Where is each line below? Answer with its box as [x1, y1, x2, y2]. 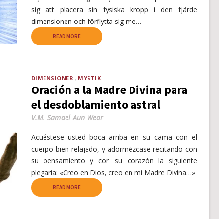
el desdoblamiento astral [31, 96, 160, 112]
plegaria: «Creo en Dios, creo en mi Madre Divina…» [31, 167, 195, 177]
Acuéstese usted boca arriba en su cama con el [31, 132, 197, 142]
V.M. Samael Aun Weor [31, 112, 104, 122]
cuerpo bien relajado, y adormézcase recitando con [31, 144, 197, 153]
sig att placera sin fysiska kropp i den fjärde [31, 4, 197, 14]
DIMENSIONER [31, 74, 73, 82]
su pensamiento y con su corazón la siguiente [31, 155, 197, 165]
